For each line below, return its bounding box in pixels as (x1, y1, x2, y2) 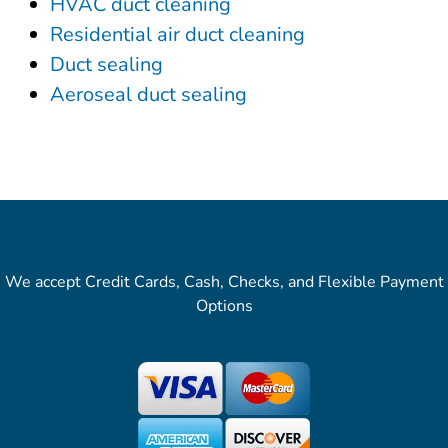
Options (195, 294, 253, 317)
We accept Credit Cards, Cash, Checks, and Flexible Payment (4, 270, 444, 293)
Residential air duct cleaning (50, 21, 305, 49)
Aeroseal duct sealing (50, 81, 247, 109)
